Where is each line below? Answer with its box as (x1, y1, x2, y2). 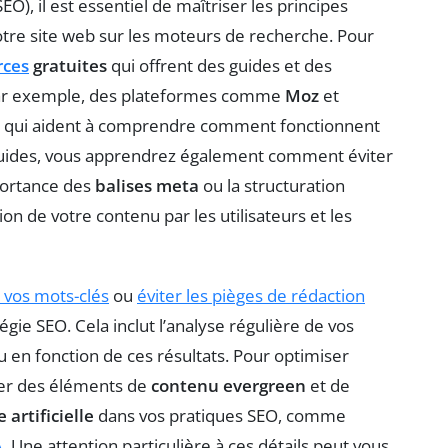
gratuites (29, 53, 107, 77)
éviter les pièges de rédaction (137, 283, 365, 307)
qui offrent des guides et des (107, 53, 332, 77)
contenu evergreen (151, 373, 306, 397)
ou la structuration (199, 173, 345, 197)
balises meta (95, 173, 199, 197)
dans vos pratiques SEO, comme (94, 403, 346, 427)
